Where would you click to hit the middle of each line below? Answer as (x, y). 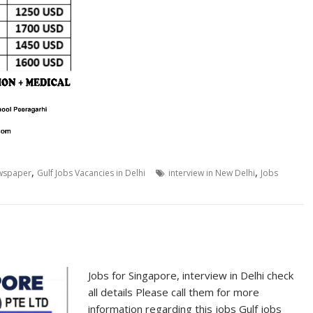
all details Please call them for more (174, 292)
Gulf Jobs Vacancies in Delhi (91, 173)
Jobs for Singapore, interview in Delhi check (191, 275)
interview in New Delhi (212, 173)
